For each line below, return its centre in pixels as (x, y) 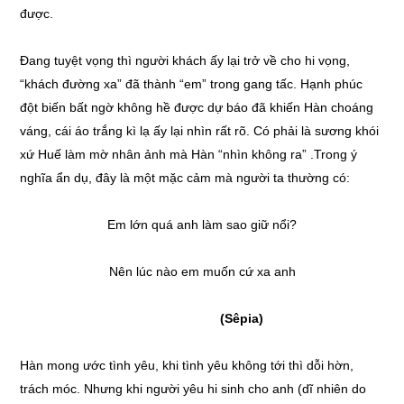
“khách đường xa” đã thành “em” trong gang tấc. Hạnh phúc (192, 84)
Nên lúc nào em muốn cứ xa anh (202, 271)
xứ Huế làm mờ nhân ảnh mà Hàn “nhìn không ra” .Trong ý (189, 154)
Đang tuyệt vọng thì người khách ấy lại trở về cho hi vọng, (185, 60)
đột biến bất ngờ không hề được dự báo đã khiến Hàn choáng (197, 107)
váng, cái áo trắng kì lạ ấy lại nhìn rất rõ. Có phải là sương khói (200, 131)
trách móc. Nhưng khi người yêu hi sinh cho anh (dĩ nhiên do (193, 389)
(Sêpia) (202, 318)
